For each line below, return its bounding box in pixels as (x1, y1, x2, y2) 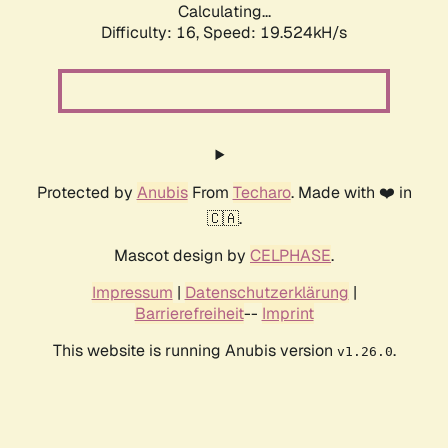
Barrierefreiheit (134, 303, 244, 325)
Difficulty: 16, (101, 22, 203, 44)
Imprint (261, 303, 314, 325)
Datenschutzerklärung (184, 282, 349, 304)
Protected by (36, 182, 137, 204)
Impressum (91, 282, 173, 304)
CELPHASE (250, 245, 331, 267)
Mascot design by (114, 245, 250, 267)
